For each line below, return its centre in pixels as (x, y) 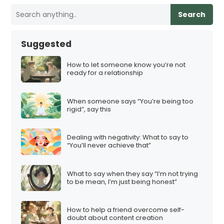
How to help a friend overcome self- (126, 210)
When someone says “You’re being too (130, 101)
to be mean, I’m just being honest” (122, 181)
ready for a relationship (105, 73)
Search (191, 14)
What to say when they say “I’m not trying (133, 173)
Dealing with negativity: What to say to (128, 137)
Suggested (46, 44)
